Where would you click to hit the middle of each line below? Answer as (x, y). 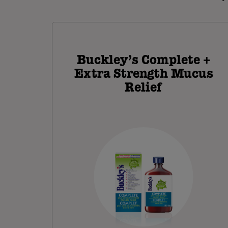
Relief (144, 88)
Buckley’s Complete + (144, 60)
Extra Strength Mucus (144, 74)
